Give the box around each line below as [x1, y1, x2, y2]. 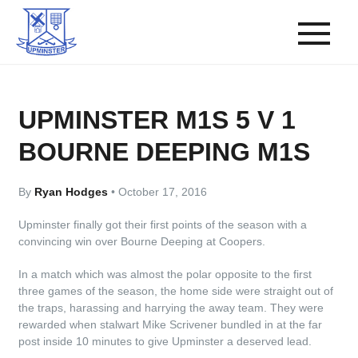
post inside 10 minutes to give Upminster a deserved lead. [18, 335, 312, 348]
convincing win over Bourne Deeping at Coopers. [18, 235, 266, 248]
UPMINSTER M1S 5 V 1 [18, 105, 296, 134]
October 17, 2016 [115, 185, 208, 198]
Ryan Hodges [34, 185, 112, 198]
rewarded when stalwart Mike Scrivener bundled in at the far [18, 318, 323, 331]
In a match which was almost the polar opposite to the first [18, 268, 312, 280]
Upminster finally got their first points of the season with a [18, 218, 308, 231]
